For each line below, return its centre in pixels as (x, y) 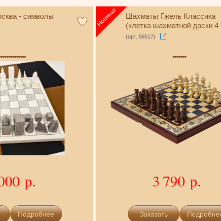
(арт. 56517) (141, 36)
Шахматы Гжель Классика (171, 16)
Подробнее (36, 214)
